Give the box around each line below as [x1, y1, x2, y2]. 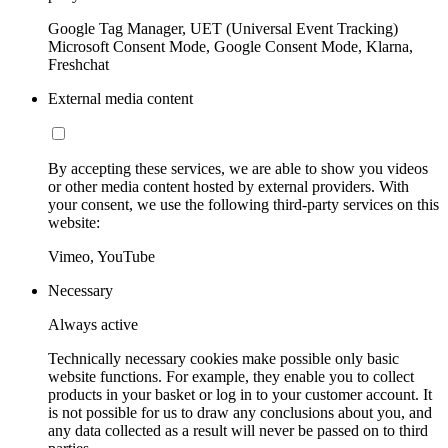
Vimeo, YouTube [48, 247, 155, 265]
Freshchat [48, 55, 109, 73]
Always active [48, 315, 138, 333]
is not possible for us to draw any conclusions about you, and [48, 403, 432, 421]
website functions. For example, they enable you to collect [48, 367, 414, 385]
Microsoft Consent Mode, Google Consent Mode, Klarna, [48, 37, 413, 55]
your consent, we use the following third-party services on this [48, 195, 439, 213]
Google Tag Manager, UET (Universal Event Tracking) [48, 19, 398, 37]
